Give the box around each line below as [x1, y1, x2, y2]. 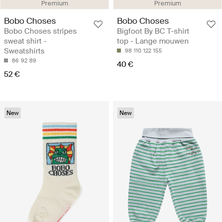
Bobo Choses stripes [4, 26, 77, 37]
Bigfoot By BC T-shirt [117, 26, 189, 37]
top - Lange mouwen [117, 36, 189, 47]
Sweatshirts [4, 46, 45, 56]
